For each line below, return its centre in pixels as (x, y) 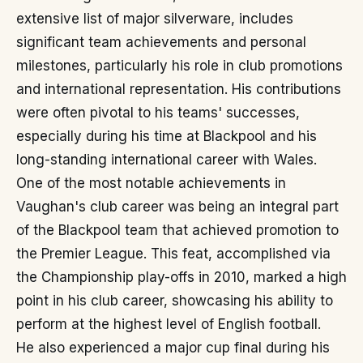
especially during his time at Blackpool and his (167, 136)
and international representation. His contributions (179, 89)
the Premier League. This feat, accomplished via (173, 254)
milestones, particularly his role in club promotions (179, 66)
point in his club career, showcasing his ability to (175, 301)
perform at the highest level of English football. (169, 324)
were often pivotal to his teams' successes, (158, 113)
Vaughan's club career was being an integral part (177, 207)
